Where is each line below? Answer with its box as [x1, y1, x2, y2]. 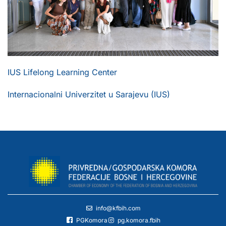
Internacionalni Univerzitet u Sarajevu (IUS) [8, 89, 170, 99]
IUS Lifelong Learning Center [8, 67, 117, 77]
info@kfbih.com [95, 204, 141, 212]
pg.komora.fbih [117, 216, 160, 224]
